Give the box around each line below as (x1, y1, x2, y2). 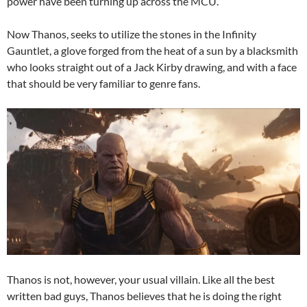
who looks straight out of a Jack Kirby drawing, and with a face (7, 60, 297, 74)
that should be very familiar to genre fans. (7, 77, 200, 90)
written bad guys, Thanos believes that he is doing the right (7, 289, 282, 303)
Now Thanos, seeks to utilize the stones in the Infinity (7, 27, 256, 41)
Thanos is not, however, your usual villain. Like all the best (7, 273, 275, 286)
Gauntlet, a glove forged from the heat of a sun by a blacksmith (7, 44, 298, 58)
